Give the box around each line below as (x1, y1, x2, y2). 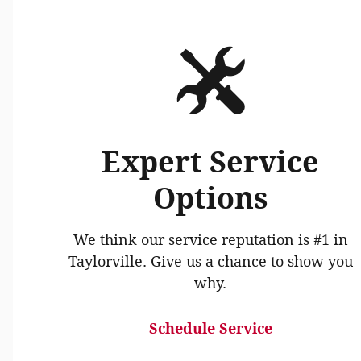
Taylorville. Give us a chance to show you (68, 253, 353, 272)
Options (152, 181, 268, 217)
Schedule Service (148, 320, 272, 338)
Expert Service (102, 145, 320, 180)
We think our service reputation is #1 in (73, 231, 348, 250)
